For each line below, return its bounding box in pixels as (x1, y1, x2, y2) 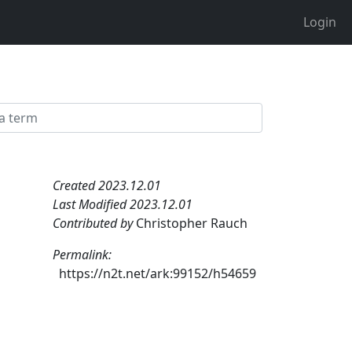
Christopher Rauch (136, 214, 247, 232)
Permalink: (53, 245, 112, 263)
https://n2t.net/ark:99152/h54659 (59, 264, 256, 282)
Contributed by (53, 214, 136, 232)
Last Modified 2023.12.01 (53, 195, 192, 213)
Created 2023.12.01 (53, 176, 161, 194)
